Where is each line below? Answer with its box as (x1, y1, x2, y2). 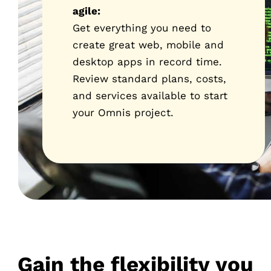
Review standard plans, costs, (73, 73, 226, 85)
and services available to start (73, 90, 227, 102)
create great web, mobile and (73, 39, 224, 51)
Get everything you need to (73, 22, 211, 34)
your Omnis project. (73, 106, 174, 119)
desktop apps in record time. (73, 56, 222, 68)
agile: (73, 5, 100, 18)
